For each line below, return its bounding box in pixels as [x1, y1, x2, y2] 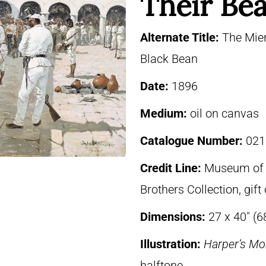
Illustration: [140, 237, 204, 251]
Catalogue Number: [140, 134, 246, 148]
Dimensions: [140, 210, 208, 224]
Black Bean [140, 52, 198, 66]
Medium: [140, 106, 190, 121]
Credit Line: [140, 161, 204, 175]
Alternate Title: [140, 30, 222, 45]
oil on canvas [190, 106, 259, 121]
